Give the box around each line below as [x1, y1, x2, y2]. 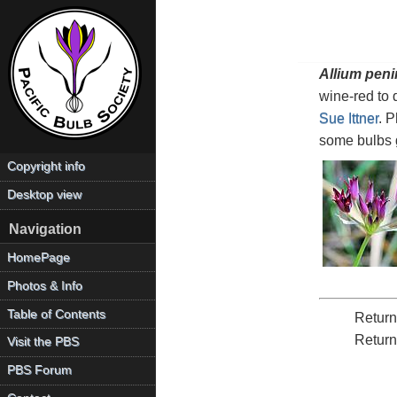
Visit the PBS [7, 335, 80, 349]
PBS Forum [7, 363, 73, 378]
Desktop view [7, 188, 82, 202]
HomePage [7, 250, 71, 264]
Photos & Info [7, 278, 83, 292]
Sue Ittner [318, 110, 378, 126]
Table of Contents [7, 307, 106, 321]
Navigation [8, 222, 82, 237]
